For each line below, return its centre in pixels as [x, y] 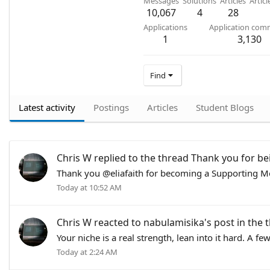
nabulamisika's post [189, 223]
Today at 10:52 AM [89, 187]
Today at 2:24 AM [87, 252]
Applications [165, 27]
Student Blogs [225, 107]
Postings [111, 107]
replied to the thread [141, 158]
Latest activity [47, 107]
